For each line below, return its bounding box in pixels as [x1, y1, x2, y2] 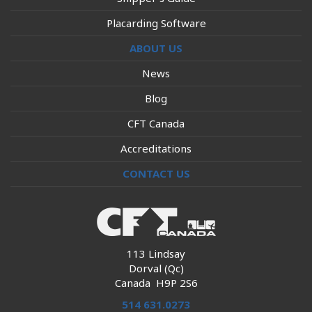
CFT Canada [127, 116, 185, 130]
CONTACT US [122, 166, 190, 180]
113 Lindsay [127, 247, 185, 260]
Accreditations [120, 141, 192, 155]
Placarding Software [106, 16, 206, 30]
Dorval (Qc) [128, 261, 184, 275]
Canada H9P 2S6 [114, 276, 198, 290]
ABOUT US [130, 41, 182, 55]
